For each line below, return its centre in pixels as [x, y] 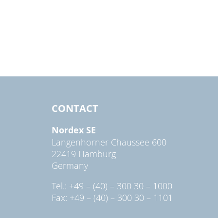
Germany [70, 165]
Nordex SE [74, 130]
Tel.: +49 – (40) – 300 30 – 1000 [112, 186]
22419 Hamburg [84, 154]
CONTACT [75, 108]
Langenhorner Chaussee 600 [109, 142]
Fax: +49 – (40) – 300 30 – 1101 [112, 197]
